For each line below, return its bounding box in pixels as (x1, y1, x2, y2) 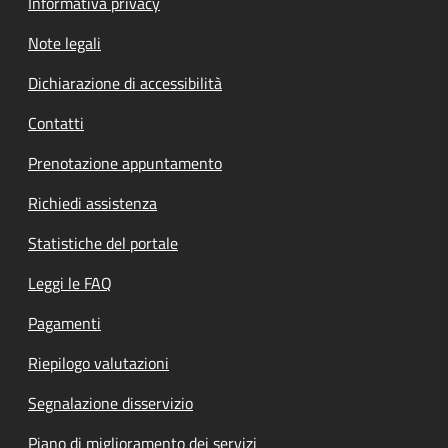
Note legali (28, 30, 101, 55)
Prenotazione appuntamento (28, 150, 222, 175)
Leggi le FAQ (28, 270, 112, 295)
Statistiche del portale (28, 230, 178, 255)
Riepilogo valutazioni (28, 350, 169, 375)
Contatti (28, 110, 84, 135)
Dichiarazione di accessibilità (28, 70, 222, 95)
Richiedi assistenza (28, 190, 157, 215)
